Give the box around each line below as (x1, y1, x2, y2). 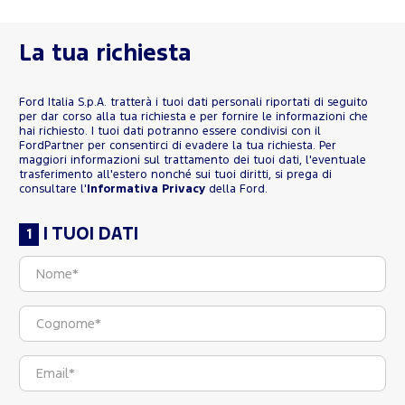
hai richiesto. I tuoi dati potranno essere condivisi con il (19, 127, 321, 137)
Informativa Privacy (87, 184, 205, 195)
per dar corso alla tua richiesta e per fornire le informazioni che (19, 112, 368, 123)
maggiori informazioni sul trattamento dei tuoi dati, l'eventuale (19, 155, 366, 166)
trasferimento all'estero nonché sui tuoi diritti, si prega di (19, 170, 332, 181)
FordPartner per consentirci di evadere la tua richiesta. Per (19, 141, 336, 152)
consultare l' (19, 184, 87, 195)
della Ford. (205, 184, 268, 195)
